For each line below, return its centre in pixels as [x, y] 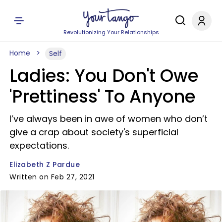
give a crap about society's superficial [94, 132]
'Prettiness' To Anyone [102, 96]
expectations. [39, 145]
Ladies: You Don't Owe [104, 76]
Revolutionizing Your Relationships [111, 32]
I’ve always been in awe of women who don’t [109, 119]
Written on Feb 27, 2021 [52, 177]
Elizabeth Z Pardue [45, 165]
